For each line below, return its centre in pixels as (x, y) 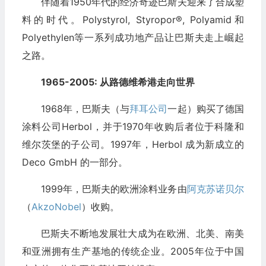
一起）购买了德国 (206, 108)
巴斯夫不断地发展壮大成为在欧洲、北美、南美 (142, 233)
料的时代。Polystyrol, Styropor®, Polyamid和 (133, 19)
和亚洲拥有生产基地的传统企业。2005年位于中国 (133, 251)
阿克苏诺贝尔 (215, 189)
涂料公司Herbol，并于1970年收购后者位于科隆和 (133, 126)
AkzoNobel (56, 206)
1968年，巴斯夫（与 (85, 108)
